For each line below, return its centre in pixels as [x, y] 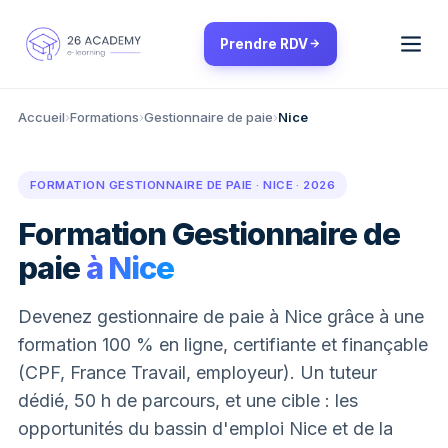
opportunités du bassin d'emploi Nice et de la [205, 428]
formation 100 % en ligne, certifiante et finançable [223, 344]
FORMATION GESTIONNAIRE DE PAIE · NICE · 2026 [183, 184]
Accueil [41, 116]
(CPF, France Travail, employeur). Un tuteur [197, 372]
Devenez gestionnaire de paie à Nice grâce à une [221, 316]
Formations [104, 116]
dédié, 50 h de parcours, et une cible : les [188, 400]
